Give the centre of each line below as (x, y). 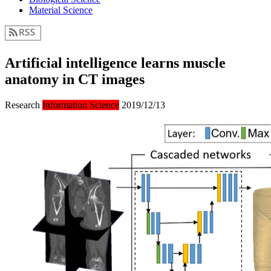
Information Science (81, 105)
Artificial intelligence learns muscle (115, 63)
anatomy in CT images (75, 79)
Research (22, 105)
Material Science (61, 10)
